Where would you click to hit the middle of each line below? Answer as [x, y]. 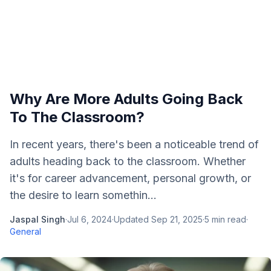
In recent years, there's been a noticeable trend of [134, 144]
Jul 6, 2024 [90, 219]
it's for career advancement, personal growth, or [130, 178]
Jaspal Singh [38, 219]
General [25, 231]
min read [228, 219]
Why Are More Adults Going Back [126, 99]
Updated [132, 219]
